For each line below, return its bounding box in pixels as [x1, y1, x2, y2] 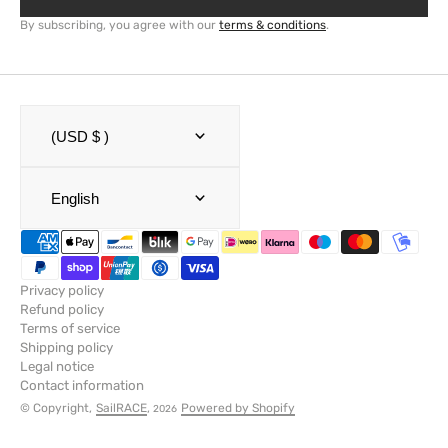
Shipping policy [20, 340, 113, 356]
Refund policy [20, 302, 104, 318]
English [51, 189, 99, 207]
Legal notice [20, 359, 94, 375]
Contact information [20, 378, 144, 394]
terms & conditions [219, 18, 326, 33]
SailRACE [96, 401, 147, 416]
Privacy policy [20, 283, 104, 299]
